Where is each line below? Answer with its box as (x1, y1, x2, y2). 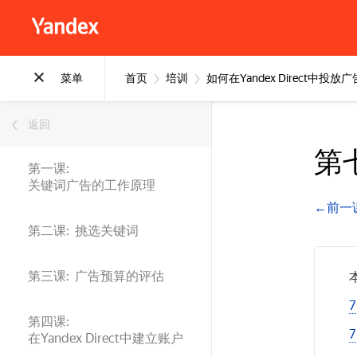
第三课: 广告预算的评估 (28, 269, 164, 284)
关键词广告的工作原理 (28, 178, 155, 193)
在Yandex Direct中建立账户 (28, 331, 183, 346)
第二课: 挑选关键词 (28, 223, 139, 238)
